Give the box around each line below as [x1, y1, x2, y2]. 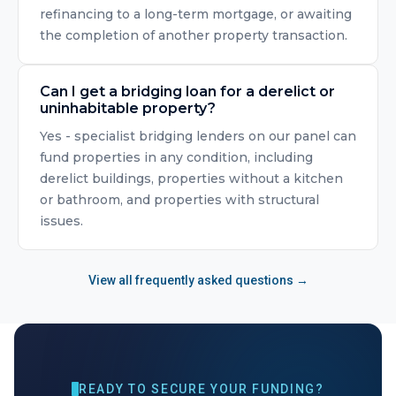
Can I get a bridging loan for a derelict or [40, 83, 335, 100]
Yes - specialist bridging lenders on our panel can [40, 128, 356, 144]
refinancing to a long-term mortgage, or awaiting [40, 6, 352, 22]
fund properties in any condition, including [40, 149, 313, 165]
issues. [40, 213, 83, 229]
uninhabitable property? [40, 100, 216, 117]
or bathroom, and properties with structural [40, 192, 319, 208]
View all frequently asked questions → [88, 273, 308, 287]
